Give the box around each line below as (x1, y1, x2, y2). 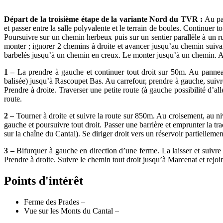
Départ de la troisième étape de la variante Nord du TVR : (4, 14, 203, 23)
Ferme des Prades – (24, 197, 85, 206)
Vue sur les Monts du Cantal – (24, 206, 119, 215)
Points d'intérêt (4, 174, 83, 187)
